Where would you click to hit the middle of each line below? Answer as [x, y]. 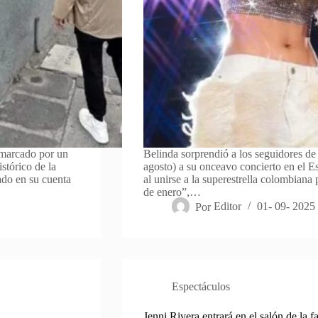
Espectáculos [201, 287]
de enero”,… [172, 192]
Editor [228, 207]
